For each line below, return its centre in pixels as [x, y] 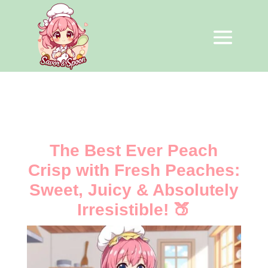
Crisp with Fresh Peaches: [134, 170]
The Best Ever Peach [134, 150]
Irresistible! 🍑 [134, 210]
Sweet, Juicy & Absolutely [134, 190]
